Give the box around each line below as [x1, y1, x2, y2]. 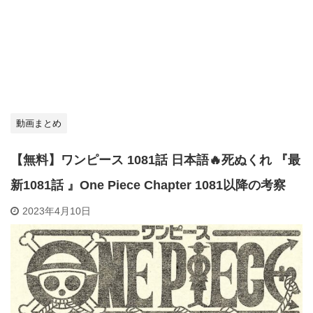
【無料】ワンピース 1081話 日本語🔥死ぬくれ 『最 [10, 153, 300, 167]
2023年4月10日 [22, 205, 91, 217]
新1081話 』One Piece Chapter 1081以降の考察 [10, 178, 286, 192]
